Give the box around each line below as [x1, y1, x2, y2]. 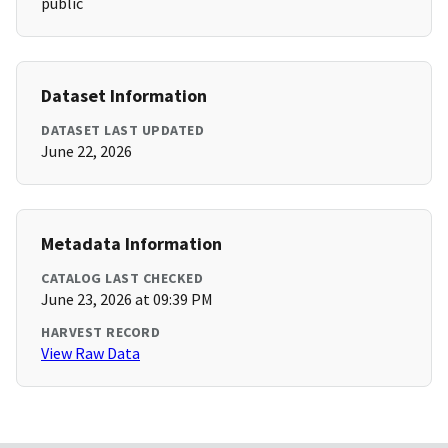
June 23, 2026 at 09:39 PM [41, 289, 213, 310]
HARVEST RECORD [41, 323, 160, 342]
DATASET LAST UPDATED [41, 121, 204, 140]
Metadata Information [41, 232, 222, 256]
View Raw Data [41, 343, 140, 364]
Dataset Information [41, 84, 207, 108]
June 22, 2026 [41, 141, 132, 162]
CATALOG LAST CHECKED [41, 269, 203, 288]
